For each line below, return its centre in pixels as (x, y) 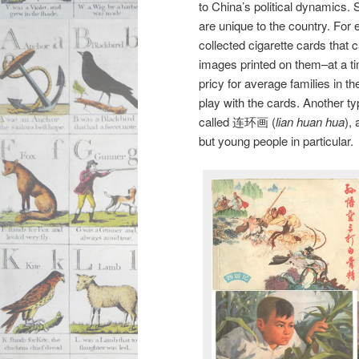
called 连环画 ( (237, 121)
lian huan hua (310, 121)
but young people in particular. (276, 140)
